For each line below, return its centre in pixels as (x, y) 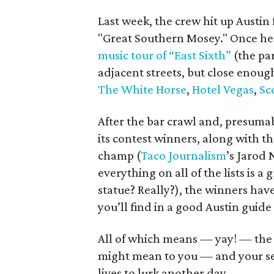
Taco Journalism (183, 155)
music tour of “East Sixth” (165, 55)
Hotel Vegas (223, 89)
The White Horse (142, 89)
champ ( (119, 155)
